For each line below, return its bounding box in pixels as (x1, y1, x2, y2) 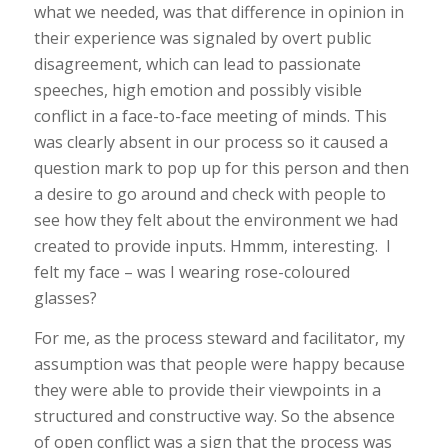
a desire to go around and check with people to (33, 183, 386, 206)
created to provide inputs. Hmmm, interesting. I (33, 235, 391, 258)
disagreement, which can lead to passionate (33, 53, 361, 76)
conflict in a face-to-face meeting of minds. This (33, 105, 387, 128)
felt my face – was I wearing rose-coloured (33, 261, 350, 284)
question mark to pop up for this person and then (33, 157, 409, 180)
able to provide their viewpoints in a (107, 378, 381, 401)
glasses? (33, 287, 97, 310)
